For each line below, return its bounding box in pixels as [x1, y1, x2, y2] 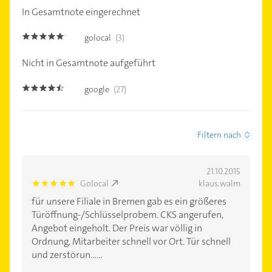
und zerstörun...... [32, 248, 103, 262]
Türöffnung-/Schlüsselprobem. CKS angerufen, [32, 208, 223, 222]
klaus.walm [199, 178, 240, 189]
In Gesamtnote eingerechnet [22, 5, 140, 18]
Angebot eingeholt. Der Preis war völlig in [32, 222, 202, 235]
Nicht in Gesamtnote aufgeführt [22, 56, 155, 70]
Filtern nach [197, 129, 241, 141]
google [84, 83, 109, 95]
